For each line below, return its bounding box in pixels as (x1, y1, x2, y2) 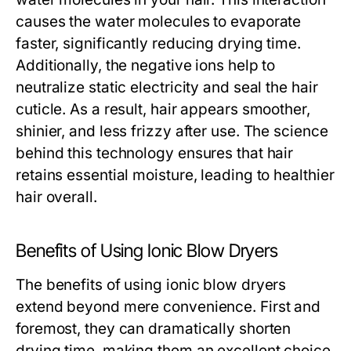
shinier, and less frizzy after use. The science (16, 122, 328, 140)
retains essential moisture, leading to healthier (16, 166, 335, 184)
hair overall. (16, 188, 97, 206)
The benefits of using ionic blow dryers (16, 276, 287, 294)
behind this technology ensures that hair (16, 144, 294, 162)
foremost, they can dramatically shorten (16, 320, 291, 338)
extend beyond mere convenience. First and (16, 298, 321, 316)
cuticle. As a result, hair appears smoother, (16, 100, 310, 118)
